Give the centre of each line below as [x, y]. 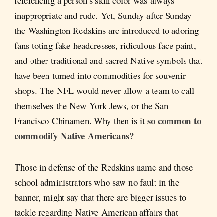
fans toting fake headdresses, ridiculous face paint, [105, 45]
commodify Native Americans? [74, 135]
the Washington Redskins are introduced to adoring [107, 30]
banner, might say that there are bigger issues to [101, 197]
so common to [174, 120]
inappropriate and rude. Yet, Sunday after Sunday [103, 15]
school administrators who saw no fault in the [97, 182]
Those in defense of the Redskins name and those [104, 167]
